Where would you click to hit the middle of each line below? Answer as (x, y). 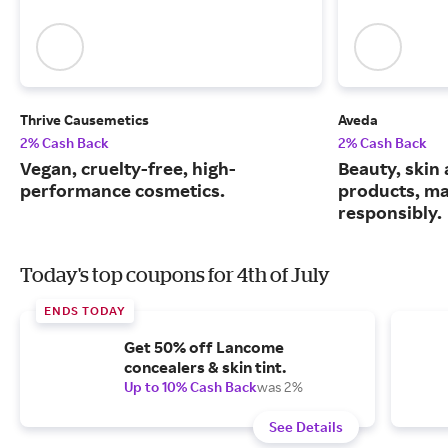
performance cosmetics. (122, 190)
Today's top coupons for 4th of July (175, 275)
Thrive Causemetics (84, 120)
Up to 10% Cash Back (190, 387)
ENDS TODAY (85, 311)
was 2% (280, 387)
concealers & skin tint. (205, 367)
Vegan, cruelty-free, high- (128, 168)
